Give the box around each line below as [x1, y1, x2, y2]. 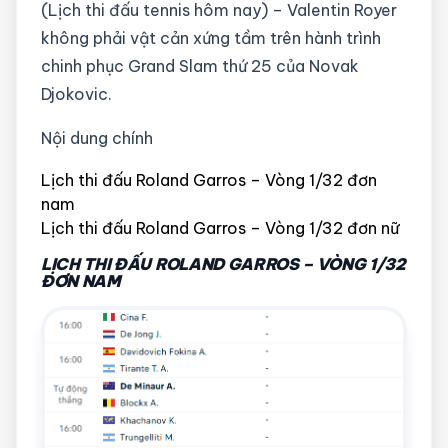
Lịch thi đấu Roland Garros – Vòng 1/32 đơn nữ [41, 217, 399, 238]
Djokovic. [41, 83, 112, 104]
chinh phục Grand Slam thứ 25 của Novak [41, 55, 359, 76]
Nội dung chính [41, 127, 153, 148]
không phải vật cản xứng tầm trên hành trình [41, 27, 381, 48]
